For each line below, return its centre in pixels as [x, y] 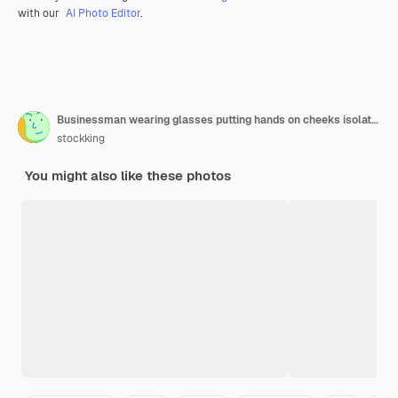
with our [40, 14]
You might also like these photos [128, 176]
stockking [81, 139]
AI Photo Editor [103, 14]
